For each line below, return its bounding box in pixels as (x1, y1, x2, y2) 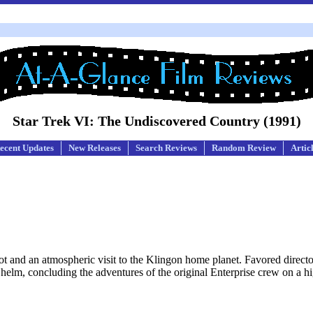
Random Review (212, 143, 276, 153)
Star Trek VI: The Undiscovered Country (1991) (12, 113, 301, 129)
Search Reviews (136, 143, 197, 153)
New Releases (68, 143, 121, 153)
